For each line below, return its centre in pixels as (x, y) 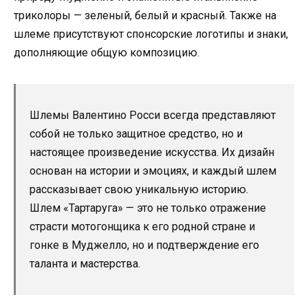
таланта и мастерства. (85, 264)
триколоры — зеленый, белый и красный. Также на (145, 16)
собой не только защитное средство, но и (136, 134)
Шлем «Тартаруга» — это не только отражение (148, 208)
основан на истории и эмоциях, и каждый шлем (153, 171)
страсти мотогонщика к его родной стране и (142, 227)
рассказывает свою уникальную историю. (139, 190)
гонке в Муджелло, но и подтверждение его (144, 245)
